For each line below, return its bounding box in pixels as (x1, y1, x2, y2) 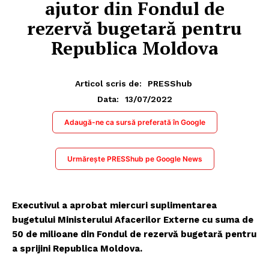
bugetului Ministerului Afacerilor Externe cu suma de (12, 214, 253, 225)
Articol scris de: (75, 78, 142, 88)
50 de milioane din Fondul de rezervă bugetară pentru (12, 228, 256, 240)
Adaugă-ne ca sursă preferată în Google (64, 117, 205, 127)
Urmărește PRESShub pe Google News (67, 154, 202, 163)
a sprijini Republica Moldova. (12, 243, 142, 254)
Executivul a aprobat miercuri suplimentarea (12, 199, 217, 211)
